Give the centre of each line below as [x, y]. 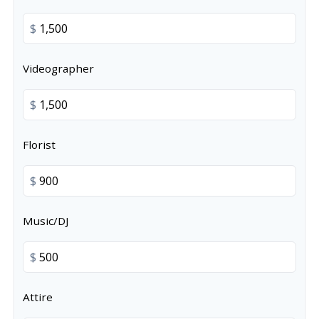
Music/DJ [46, 221]
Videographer [58, 68]
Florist [39, 145]
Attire [38, 297]
